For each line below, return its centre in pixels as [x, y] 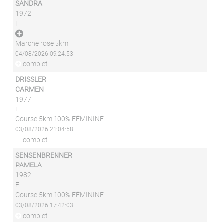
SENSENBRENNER [44, 155]
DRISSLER [31, 79]
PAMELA [29, 165]
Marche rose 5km [42, 43]
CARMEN [30, 89]
